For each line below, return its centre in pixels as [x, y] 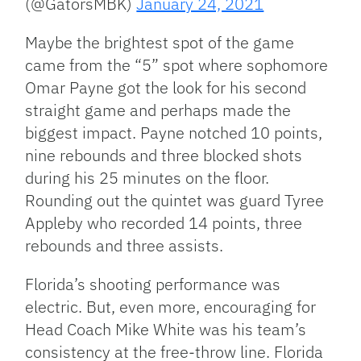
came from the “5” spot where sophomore [177, 64]
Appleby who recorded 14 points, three [164, 222]
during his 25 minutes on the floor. [147, 177]
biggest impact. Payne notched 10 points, [174, 132]
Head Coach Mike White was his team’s [166, 329]
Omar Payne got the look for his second [166, 87]
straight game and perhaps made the [158, 110]
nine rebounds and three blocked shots [164, 155]
